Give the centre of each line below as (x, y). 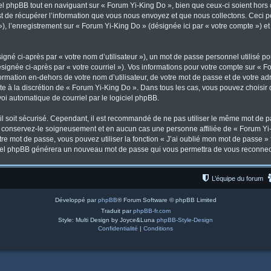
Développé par (76, 200)
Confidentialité (118, 228)
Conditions (158, 228)
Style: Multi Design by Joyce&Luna (107, 220)
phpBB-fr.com (152, 211)
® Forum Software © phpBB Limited (167, 200)
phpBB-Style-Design (185, 220)
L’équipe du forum (237, 178)
